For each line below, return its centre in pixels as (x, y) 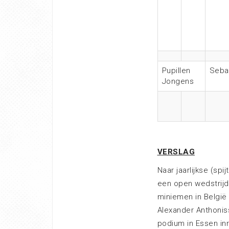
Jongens (178, 81)
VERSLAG (176, 152)
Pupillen (176, 71)
